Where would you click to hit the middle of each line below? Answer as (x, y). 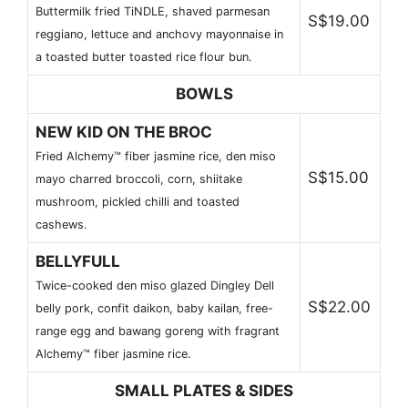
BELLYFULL (78, 261)
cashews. (61, 224)
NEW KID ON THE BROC (124, 132)
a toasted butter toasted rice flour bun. (144, 56)
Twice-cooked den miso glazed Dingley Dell (155, 285)
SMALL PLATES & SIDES (204, 390)
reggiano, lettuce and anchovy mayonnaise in (159, 34)
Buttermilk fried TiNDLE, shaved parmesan (153, 11)
